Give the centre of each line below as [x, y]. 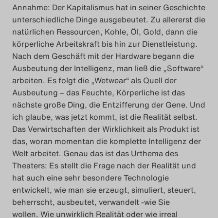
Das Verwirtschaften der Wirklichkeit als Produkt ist [106, 129]
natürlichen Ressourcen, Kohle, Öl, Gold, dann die [105, 32]
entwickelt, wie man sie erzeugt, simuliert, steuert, [104, 190]
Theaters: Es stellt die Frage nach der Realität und [104, 166]
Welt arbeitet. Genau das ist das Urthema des [95, 154]
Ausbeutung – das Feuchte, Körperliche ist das [99, 93]
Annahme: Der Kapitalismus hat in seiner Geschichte [109, 8]
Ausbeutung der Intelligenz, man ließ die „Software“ [108, 68]
